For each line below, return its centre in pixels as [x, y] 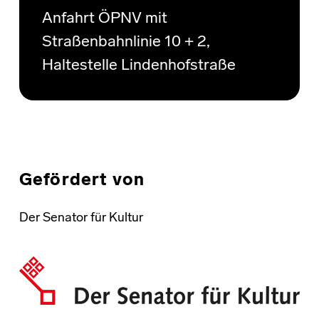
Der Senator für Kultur [81, 219]
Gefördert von [82, 181]
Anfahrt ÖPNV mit [104, 19]
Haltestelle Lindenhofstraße [138, 66]
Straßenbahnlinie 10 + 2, [126, 43]
